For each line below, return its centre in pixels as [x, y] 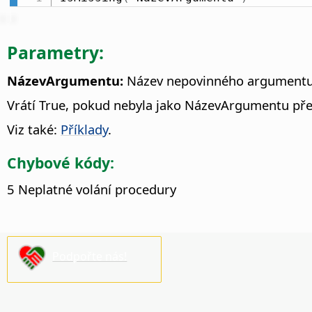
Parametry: [55, 53]
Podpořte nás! [90, 257]
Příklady [84, 130]
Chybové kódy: [61, 163]
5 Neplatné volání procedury [92, 189]
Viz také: [34, 130]
